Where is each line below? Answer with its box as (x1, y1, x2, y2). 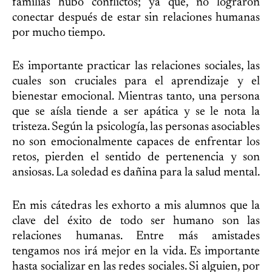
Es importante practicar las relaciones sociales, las (12, 60, 260, 72)
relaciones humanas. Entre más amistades (12, 230, 260, 242)
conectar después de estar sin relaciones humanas (12, 12, 260, 24)
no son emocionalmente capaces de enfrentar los (12, 136, 260, 148)
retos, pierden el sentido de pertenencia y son (12, 151, 260, 163)
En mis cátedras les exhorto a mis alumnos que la (12, 200, 260, 212)
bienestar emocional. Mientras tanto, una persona (12, 90, 260, 103)
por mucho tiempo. (12, 27, 105, 39)
